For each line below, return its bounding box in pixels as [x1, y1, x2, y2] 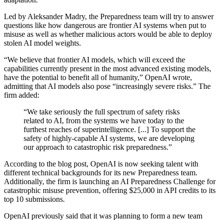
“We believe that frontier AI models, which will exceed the [4, 55, 185, 64]
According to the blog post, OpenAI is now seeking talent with [4, 159, 198, 168]
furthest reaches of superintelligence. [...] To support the [24, 125, 195, 134]
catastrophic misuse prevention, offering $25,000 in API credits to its [4, 186, 216, 194]
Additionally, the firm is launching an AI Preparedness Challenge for [4, 177, 216, 186]
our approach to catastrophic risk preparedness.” [24, 142, 172, 151]
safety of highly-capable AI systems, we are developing [24, 134, 194, 142]
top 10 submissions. [4, 194, 65, 203]
